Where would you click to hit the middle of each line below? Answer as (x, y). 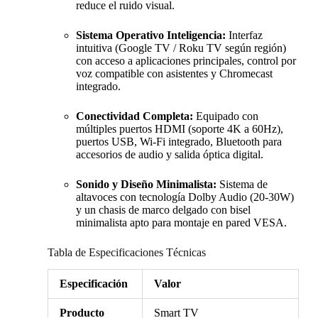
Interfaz (244, 35)
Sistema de (242, 184)
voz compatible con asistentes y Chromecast (174, 73)
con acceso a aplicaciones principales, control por (186, 60)
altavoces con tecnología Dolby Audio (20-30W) (185, 197)
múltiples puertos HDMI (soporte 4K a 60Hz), (179, 128)
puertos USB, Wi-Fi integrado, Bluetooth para (179, 141)
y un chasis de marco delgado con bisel (163, 209)
